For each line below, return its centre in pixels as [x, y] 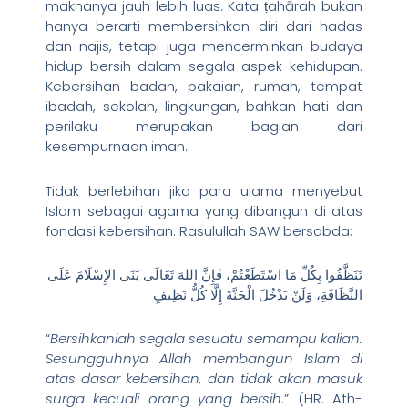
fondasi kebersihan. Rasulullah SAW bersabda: [199, 230]
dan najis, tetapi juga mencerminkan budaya [204, 46]
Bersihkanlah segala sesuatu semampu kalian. [206, 339]
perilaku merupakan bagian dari [204, 127]
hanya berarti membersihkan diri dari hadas [204, 26]
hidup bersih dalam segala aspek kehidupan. [204, 66]
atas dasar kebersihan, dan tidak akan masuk [204, 379]
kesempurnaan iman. [117, 147]
